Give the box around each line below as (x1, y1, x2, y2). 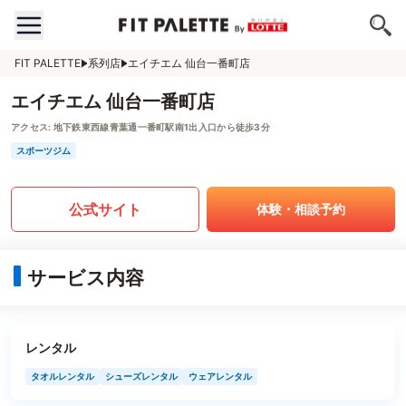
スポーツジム (16, 145, 71, 156)
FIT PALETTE (14, 56, 81, 70)
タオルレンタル (31, 371, 94, 382)
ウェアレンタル (188, 371, 252, 382)
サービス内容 (27, 266, 144, 289)
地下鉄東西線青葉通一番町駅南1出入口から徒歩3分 (51, 121, 271, 132)
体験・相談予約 (256, 201, 345, 217)
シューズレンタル (105, 371, 178, 382)
